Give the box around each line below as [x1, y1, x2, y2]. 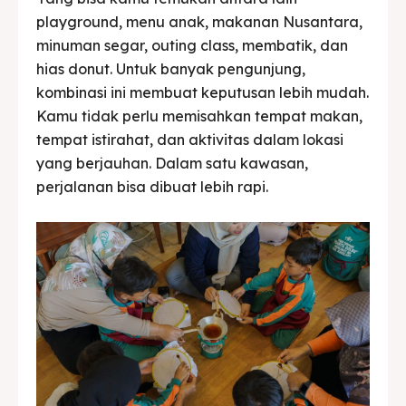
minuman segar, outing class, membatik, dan [36, 35, 348, 54]
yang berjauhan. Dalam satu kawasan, [36, 153, 308, 172]
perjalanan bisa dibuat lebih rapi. [36, 177, 268, 196]
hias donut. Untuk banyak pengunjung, [36, 59, 305, 78]
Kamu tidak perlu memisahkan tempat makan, [36, 106, 362, 125]
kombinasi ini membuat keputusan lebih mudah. [36, 82, 369, 101]
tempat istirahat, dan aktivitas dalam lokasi [36, 130, 343, 149]
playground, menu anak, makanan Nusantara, [36, 12, 362, 31]
